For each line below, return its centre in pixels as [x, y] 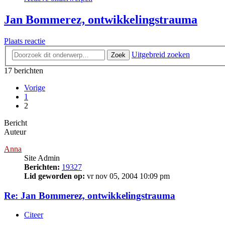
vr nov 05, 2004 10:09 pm [127, 176]
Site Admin [42, 158]
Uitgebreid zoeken [161, 54]
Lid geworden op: [54, 176]
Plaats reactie [25, 41]
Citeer [34, 215]
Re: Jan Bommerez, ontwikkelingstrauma [90, 195]
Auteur [15, 132]
